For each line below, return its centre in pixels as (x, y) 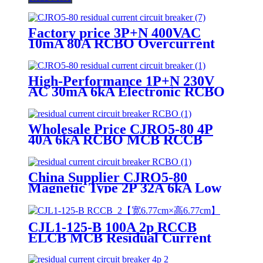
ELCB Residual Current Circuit (125, 150)
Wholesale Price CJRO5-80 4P (121, 129)
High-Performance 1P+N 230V (121, 81)
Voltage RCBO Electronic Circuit (129, 198)
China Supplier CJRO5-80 (108, 177)
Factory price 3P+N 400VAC (114, 33)
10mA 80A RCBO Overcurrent (122, 43)
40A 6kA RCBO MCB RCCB (115, 139)
